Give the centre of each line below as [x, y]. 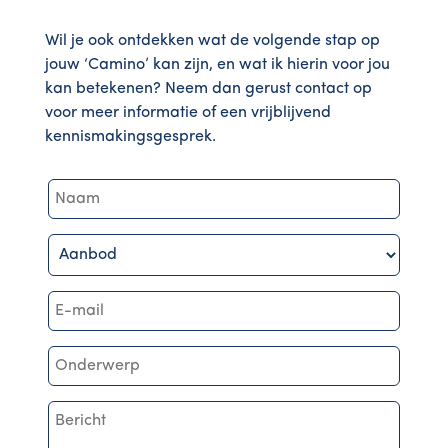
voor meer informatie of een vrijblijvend [187, 113]
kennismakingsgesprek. [130, 137]
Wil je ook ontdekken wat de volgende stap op [212, 41]
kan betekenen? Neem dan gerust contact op [208, 89]
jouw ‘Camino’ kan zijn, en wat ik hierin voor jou [217, 65]
